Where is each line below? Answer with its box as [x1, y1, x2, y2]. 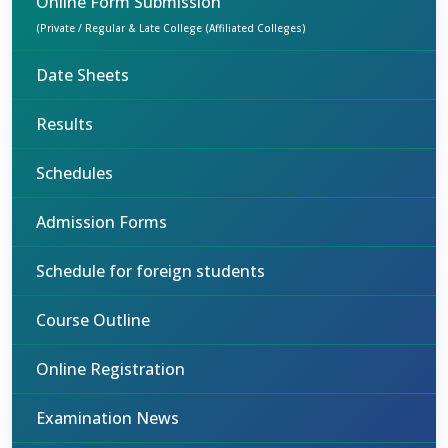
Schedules [36, 162, 113, 184]
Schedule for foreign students [36, 260, 265, 282]
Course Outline [36, 309, 150, 331]
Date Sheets [36, 64, 129, 86]
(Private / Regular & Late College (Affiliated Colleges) [36, 21, 306, 35]
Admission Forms [36, 211, 167, 233]
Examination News [36, 407, 179, 429]
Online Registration [36, 358, 185, 380]
